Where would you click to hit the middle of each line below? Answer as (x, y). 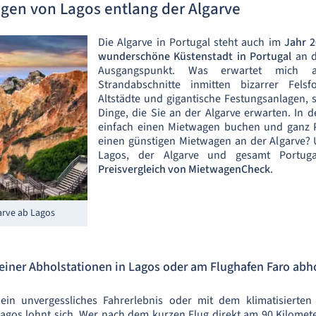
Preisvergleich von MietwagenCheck (184, 169)
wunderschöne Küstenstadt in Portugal (197, 56)
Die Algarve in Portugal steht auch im (191, 42)
